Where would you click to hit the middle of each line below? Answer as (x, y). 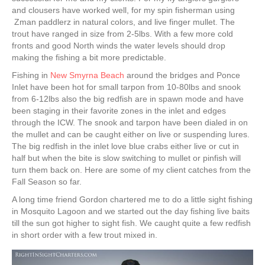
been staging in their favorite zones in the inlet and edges (119, 110)
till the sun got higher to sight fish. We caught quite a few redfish (131, 223)
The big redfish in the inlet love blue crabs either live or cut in (125, 146)
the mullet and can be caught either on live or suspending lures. (131, 134)
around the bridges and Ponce (182, 75)
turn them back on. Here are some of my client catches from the (131, 169)
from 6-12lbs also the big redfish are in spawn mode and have (128, 98)
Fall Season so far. (47, 181)
